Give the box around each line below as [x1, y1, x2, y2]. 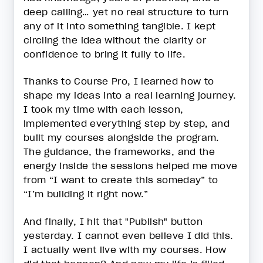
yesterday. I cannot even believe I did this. [23, 229, 234, 241]
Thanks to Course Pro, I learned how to [23, 75, 214, 87]
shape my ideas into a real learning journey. [23, 89, 237, 102]
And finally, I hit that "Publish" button [23, 215, 203, 227]
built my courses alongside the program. [23, 131, 220, 144]
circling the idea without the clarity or [23, 34, 207, 46]
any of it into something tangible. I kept [23, 20, 216, 32]
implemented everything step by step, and [23, 117, 230, 130]
